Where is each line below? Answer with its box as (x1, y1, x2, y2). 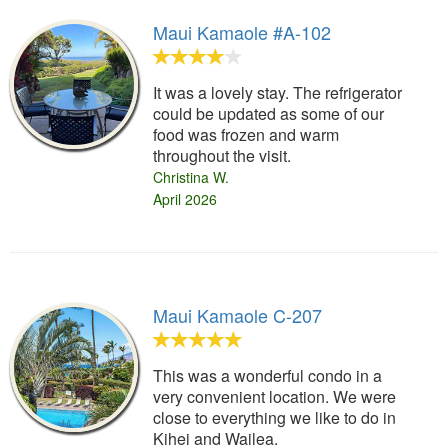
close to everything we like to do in (153, 406, 397, 430)
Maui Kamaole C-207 (153, 302, 323, 329)
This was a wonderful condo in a (153, 364, 383, 388)
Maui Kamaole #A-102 (153, 19, 332, 46)
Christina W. (153, 167, 230, 188)
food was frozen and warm (153, 123, 340, 147)
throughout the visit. (153, 144, 292, 168)
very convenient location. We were (153, 385, 397, 409)
